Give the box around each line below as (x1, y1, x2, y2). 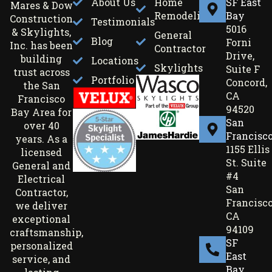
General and (12, 159, 70, 172)
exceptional (12, 212, 70, 226)
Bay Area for (11, 106, 72, 119)
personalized (10, 239, 73, 253)
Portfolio (91, 73, 134, 86)
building (21, 52, 62, 66)
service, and (12, 253, 70, 266)
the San (22, 79, 60, 92)
